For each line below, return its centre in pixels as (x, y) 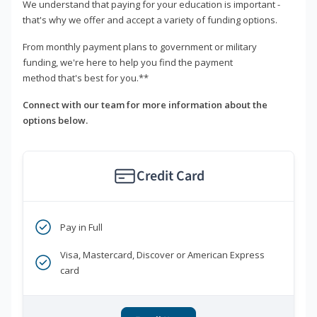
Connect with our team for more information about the (145, 105)
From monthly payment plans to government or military (140, 47)
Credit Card (170, 177)
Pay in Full (81, 227)
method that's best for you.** (86, 78)
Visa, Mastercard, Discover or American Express (162, 255)
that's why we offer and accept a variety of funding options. (150, 20)
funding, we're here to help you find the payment (128, 63)
